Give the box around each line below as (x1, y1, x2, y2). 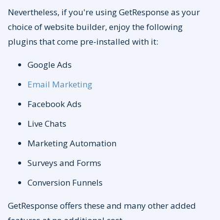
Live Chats (27, 118, 68, 130)
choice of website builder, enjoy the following (8, 21, 183, 33)
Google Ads (27, 59, 72, 71)
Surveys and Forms (27, 157, 103, 169)
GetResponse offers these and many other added (8, 200, 196, 212)
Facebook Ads (27, 98, 82, 110)
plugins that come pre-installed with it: (8, 36, 160, 48)
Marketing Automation (27, 137, 118, 149)
